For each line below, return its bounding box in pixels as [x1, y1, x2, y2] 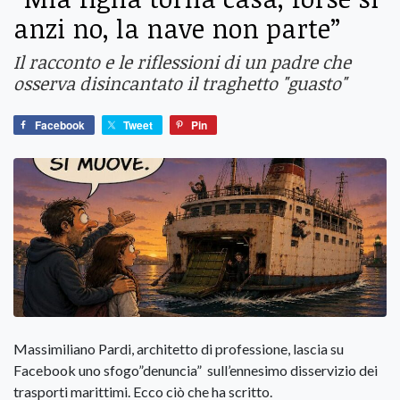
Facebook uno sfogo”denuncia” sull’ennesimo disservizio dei [13, 361, 378, 379]
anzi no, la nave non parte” [13, 11, 340, 46]
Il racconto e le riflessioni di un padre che [13, 49, 351, 75]
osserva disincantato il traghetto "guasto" [13, 71, 346, 96]
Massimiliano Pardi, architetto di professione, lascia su [13, 339, 344, 357]
